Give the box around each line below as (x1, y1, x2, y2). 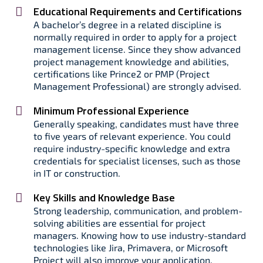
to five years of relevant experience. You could (33, 130, 231, 141)
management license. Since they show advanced (33, 43, 241, 55)
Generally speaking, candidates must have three (33, 118, 239, 129)
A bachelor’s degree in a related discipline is (33, 19, 221, 30)
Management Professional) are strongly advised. (33, 80, 241, 92)
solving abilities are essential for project (33, 217, 205, 228)
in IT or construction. (33, 167, 120, 178)
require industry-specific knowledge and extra (33, 143, 230, 154)
